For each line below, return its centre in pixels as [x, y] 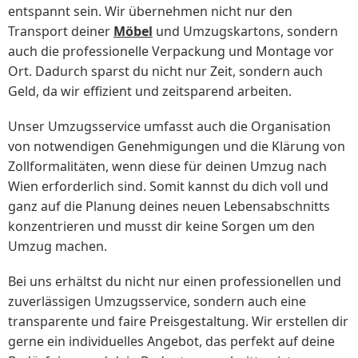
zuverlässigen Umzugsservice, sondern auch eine [157, 302]
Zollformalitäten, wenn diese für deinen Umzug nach [167, 167]
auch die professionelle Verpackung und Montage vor [171, 51]
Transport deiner [61, 31]
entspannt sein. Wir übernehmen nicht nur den [150, 11]
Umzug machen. [58, 247]
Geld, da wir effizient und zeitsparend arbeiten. [150, 91]
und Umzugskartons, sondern [245, 31]
